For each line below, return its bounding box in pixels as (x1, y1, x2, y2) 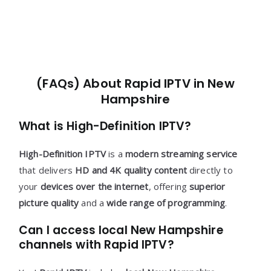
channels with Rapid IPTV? (19, 237, 174, 253)
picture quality (19, 197, 79, 209)
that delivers (19, 164, 76, 176)
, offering (148, 180, 190, 192)
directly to (186, 164, 233, 176)
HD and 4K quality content (75, 164, 187, 176)
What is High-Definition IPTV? (19, 118, 192, 134)
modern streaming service (125, 148, 238, 160)
